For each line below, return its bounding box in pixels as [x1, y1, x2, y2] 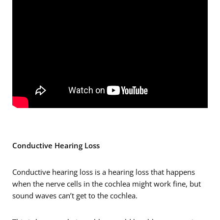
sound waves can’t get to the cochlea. [12, 191, 137, 201]
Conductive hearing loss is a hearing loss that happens [12, 167, 195, 177]
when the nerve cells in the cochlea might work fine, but [12, 179, 201, 189]
